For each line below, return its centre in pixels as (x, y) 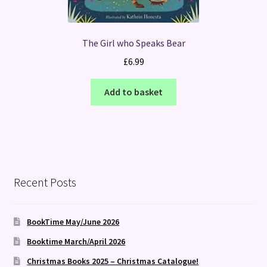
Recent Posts (45, 182)
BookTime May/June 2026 (73, 221)
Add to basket (133, 92)
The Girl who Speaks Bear (133, 43)
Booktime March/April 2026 (76, 241)
